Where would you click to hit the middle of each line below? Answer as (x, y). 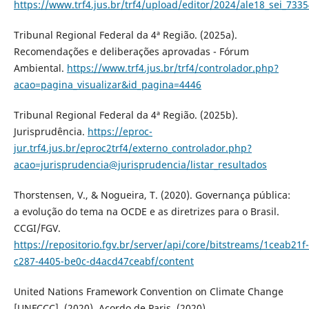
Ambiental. (40, 68)
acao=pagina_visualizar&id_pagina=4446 (107, 84)
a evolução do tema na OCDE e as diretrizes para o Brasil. (146, 211)
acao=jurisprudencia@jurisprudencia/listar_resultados (140, 164)
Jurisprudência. (50, 131)
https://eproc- (120, 131)
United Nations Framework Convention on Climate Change (148, 291)
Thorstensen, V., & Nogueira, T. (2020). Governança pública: (152, 195)
